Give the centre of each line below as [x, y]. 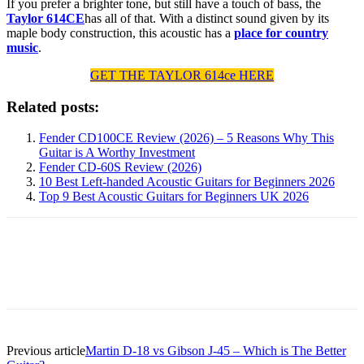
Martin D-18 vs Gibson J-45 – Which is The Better [216, 351]
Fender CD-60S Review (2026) [120, 167]
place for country [281, 32]
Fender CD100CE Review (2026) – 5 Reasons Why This [186, 138]
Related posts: [53, 106]
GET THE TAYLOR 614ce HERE [182, 75]
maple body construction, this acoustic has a [120, 32]
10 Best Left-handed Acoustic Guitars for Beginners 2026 [187, 182]
